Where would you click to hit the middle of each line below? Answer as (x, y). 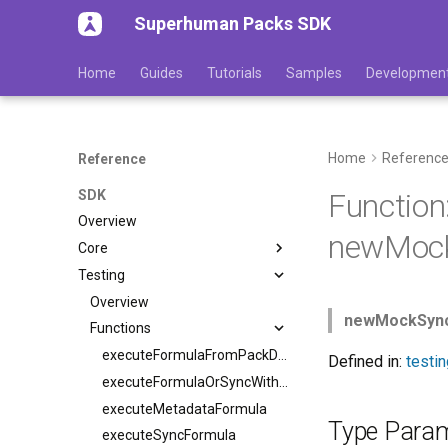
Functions (120, 328)
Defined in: (367, 361)
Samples (314, 73)
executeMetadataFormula (184, 408)
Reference (112, 159)
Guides (161, 73)
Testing (101, 274)
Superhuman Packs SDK (232, 23)
